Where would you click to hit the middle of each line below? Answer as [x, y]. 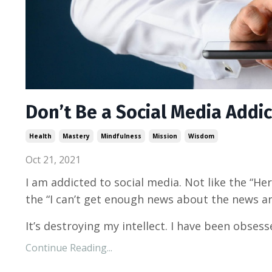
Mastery [76, 136]
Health [40, 136]
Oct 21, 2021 [53, 159]
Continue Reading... [69, 247]
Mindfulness [121, 136]
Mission [165, 136]
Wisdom [201, 136]
